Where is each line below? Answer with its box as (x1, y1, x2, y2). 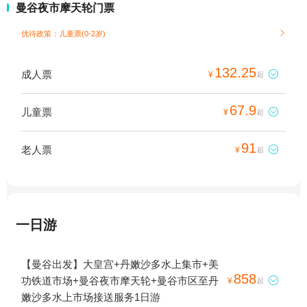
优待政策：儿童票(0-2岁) (21, 29, 106, 38)
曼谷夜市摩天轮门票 (16, 2, 114, 14)
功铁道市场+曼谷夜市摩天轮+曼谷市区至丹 (21, 275, 219, 287)
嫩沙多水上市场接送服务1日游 (21, 291, 160, 304)
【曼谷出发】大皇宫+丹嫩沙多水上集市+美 (21, 258, 219, 271)
